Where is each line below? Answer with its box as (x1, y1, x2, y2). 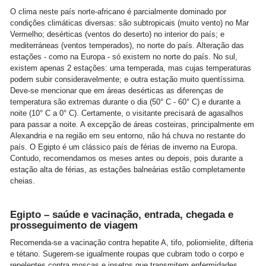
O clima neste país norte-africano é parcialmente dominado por (10, 7, 226, 16)
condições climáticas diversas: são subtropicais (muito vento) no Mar (10, 18, 249, 27)
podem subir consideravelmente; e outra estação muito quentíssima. (10, 74, 246, 84)
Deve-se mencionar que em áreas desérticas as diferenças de (10, 85, 223, 95)
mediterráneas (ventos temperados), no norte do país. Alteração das (10, 40, 244, 50)
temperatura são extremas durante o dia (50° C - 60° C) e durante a (10, 97, 240, 106)
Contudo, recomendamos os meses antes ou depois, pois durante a (10, 153, 243, 163)
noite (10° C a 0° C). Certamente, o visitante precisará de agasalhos (10, 108, 243, 118)
